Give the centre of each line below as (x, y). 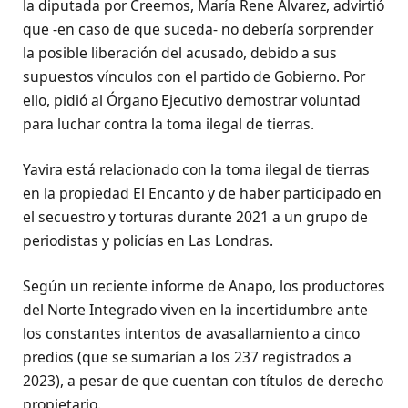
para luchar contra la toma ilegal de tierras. (168, 123)
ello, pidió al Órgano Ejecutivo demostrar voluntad (192, 100)
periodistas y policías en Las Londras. (148, 240)
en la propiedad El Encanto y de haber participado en (202, 193)
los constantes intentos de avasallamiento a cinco (191, 334)
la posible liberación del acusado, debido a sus (180, 52)
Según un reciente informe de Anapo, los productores (204, 286)
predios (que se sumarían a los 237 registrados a (187, 357)
